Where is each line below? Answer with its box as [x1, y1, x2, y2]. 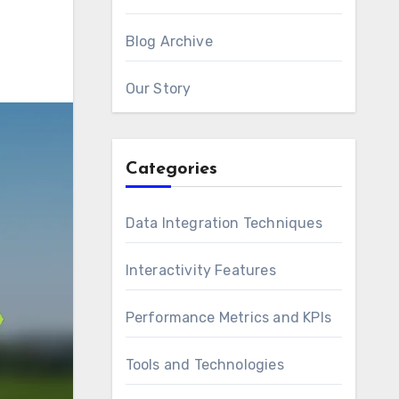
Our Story [125, 80, 191, 97]
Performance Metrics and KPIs [125, 309, 332, 326]
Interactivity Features [125, 262, 276, 279]
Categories [125, 160, 217, 178]
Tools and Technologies [125, 356, 284, 373]
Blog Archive [125, 33, 213, 50]
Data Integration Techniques [125, 215, 322, 232]
